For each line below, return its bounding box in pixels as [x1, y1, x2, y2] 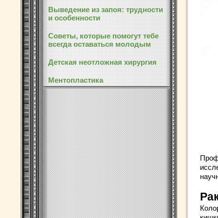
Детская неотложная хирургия [48, 58, 157, 66]
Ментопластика [48, 76, 103, 84]
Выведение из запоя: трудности [48, 5, 163, 14]
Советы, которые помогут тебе [48, 32, 159, 40]
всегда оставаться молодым [48, 40, 151, 48]
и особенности [48, 14, 100, 22]
